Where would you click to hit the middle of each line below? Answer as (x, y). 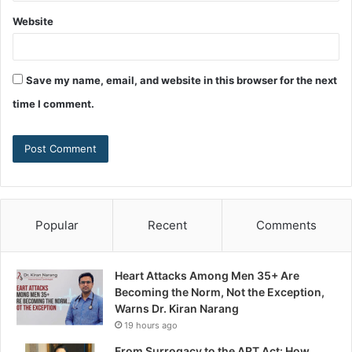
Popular (57, 225)
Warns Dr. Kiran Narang (177, 309)
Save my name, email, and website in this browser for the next (181, 81)
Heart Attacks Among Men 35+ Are (207, 276)
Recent (167, 225)
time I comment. (53, 104)
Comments (287, 225)
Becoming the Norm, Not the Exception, (220, 292)
